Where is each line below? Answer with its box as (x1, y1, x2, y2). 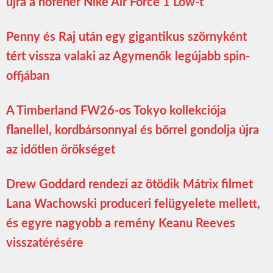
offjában (6, 69, 49, 82)
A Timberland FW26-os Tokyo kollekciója (6, 104, 226, 117)
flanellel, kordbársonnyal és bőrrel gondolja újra (6, 124, 259, 136)
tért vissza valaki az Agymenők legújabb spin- (6, 50, 250, 63)
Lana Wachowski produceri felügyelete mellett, (6, 197, 260, 210)
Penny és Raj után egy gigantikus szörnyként (6, 30, 247, 43)
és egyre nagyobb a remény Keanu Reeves (6, 217, 235, 230)
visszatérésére (6, 236, 83, 249)
